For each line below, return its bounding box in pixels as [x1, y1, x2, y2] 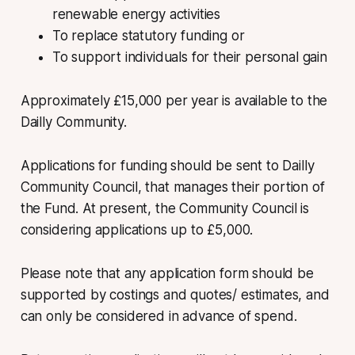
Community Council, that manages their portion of [20, 178, 325, 195]
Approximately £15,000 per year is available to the [20, 92, 328, 109]
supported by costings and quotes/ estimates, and [20, 286, 330, 303]
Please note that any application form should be [20, 265, 314, 281]
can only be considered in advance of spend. [20, 307, 297, 324]
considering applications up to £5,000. [20, 221, 254, 238]
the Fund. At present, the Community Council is [20, 200, 309, 216]
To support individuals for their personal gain [52, 48, 327, 65]
